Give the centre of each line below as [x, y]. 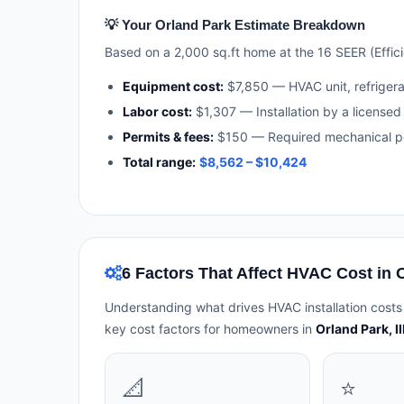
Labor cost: [157, 111]
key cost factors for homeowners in [210, 328]
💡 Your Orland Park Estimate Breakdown [235, 24]
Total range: [159, 161]
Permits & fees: [168, 136]
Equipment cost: [173, 86]
